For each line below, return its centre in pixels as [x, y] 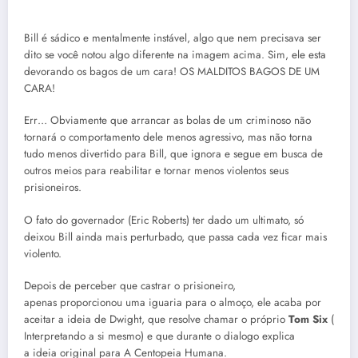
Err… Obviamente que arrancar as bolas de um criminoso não [167, 121]
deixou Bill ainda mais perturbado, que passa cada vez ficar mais [175, 237]
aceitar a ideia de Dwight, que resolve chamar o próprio [156, 319]
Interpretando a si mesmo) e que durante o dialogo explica [159, 336]
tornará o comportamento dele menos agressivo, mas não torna [168, 137]
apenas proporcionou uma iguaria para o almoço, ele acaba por [173, 302]
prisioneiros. [53, 188]
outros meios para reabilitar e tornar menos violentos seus [156, 171]
